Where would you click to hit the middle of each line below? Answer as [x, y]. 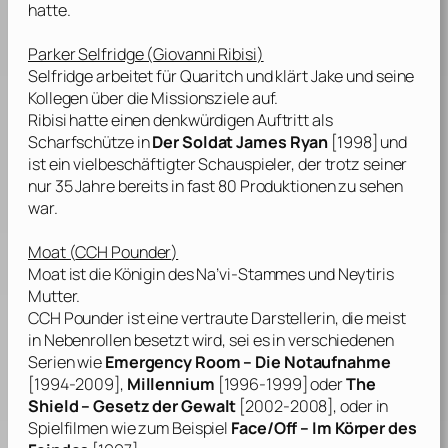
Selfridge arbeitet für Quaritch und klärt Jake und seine [221, 76]
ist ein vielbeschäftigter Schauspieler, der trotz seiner [218, 164]
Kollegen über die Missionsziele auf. [153, 98]
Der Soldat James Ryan [240, 142]
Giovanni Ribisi [205, 54]
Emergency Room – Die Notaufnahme [247, 362]
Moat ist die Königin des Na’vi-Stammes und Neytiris [211, 274]
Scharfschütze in [90, 142]
